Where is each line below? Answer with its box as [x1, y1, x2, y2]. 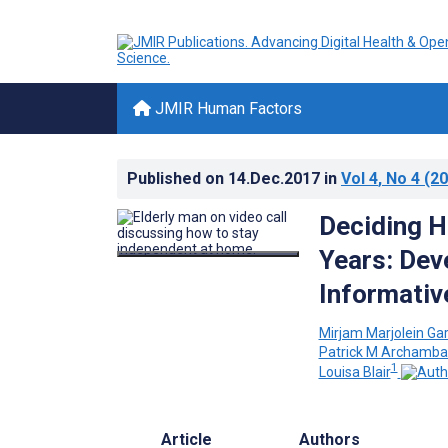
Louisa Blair [318, 363, 391, 380]
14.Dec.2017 [228, 169, 324, 188]
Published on [127, 169, 228, 188]
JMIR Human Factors [151, 99, 302, 118]
